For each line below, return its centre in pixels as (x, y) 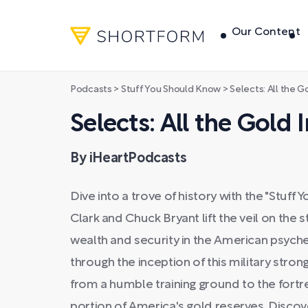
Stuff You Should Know (171, 90)
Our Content (266, 32)
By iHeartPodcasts (129, 159)
